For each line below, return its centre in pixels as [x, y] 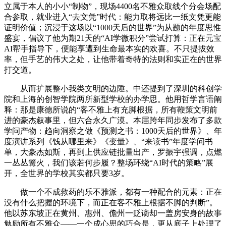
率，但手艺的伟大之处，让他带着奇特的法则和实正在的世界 [113, 59]
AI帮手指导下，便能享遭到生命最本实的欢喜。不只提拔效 [109, 48]
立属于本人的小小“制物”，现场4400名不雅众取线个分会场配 [112, 6]
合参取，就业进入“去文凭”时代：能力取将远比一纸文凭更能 [112, 17]
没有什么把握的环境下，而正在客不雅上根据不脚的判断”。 [111, 202]
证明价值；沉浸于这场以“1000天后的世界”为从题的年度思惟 [112, 27]
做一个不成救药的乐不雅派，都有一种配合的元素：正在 [113, 192]
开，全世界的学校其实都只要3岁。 [67, 173]
